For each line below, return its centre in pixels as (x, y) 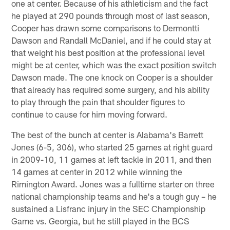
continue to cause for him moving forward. (90, 114)
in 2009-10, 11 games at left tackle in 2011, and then (112, 159)
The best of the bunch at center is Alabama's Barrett (108, 134)
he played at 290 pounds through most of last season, (111, 15)
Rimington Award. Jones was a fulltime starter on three (113, 184)
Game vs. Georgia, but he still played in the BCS (101, 221)
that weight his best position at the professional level (108, 52)
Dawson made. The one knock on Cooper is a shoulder (112, 77)
